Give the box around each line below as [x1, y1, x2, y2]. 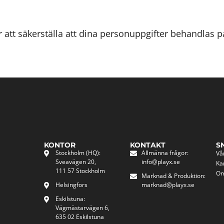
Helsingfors [55, 180, 87, 189]
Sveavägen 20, [55, 157, 96, 166]
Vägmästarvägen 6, [55, 203, 109, 212]
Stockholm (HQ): [55, 148, 100, 157]
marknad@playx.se [141, 180, 194, 189]
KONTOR [44, 140, 76, 149]
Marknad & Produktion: [141, 171, 205, 180]
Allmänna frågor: [141, 148, 188, 157]
